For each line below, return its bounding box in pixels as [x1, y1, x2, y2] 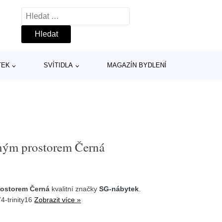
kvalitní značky [50, 184, 100, 193]
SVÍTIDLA [44, 61, 73, 69]
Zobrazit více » [34, 195, 81, 204]
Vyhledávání [21, 9, 65, 18]
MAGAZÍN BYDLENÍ [107, 61, 166, 69]
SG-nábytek [99, 184, 139, 193]
